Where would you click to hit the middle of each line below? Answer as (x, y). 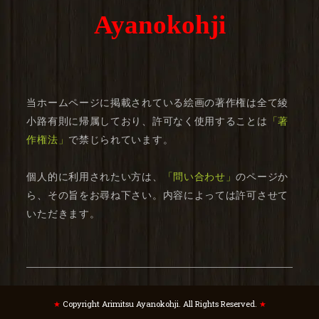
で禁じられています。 (121, 140)
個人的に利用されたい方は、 (95, 177)
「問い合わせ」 (199, 177)
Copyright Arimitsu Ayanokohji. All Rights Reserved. (159, 304)
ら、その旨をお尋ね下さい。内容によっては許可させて (157, 195)
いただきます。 (63, 214)
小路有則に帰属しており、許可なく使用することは (147, 121)
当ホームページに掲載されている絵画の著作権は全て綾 (157, 103)
